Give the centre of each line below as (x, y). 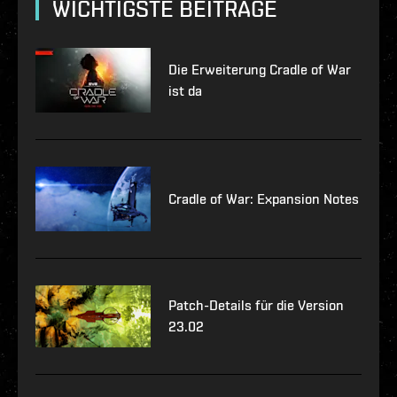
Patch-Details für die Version (256, 306)
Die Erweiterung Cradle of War (260, 69)
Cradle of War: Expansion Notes (264, 198)
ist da (185, 90)
